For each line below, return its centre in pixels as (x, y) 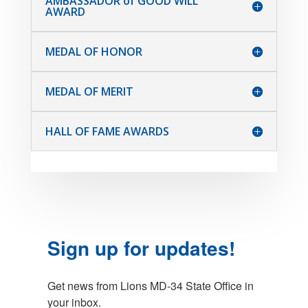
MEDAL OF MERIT (89, 92)
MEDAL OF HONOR (93, 52)
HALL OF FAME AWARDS (107, 132)
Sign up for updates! (141, 248)
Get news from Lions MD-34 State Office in (150, 286)
